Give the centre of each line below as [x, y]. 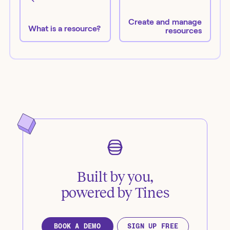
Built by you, [115, 177]
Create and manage [165, 22]
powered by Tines [115, 193]
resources [184, 31]
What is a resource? [64, 28]
